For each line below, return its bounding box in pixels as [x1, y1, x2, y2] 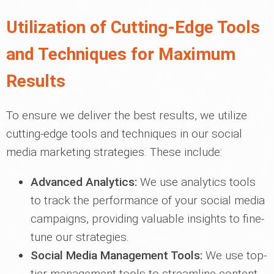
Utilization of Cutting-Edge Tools [6, 17, 260, 37]
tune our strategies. [31, 230, 129, 244]
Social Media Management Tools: [31, 248, 202, 262]
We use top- [202, 248, 267, 262]
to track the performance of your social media [31, 193, 265, 207]
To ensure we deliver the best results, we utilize [6, 108, 247, 122]
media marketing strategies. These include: [6, 145, 222, 159]
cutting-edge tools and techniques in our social [6, 127, 242, 141]
